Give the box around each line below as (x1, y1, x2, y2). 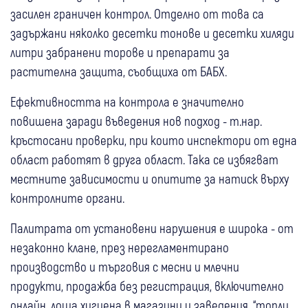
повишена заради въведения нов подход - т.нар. (10, 112, 262, 129)
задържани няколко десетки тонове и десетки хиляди (10, 24, 294, 41)
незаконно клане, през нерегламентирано (10, 239, 229, 255)
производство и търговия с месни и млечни (10, 258, 239, 274)
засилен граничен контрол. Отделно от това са (10, 5, 264, 21)
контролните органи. (10, 189, 127, 206)
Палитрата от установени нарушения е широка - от (10, 219, 294, 236)
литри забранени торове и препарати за (10, 43, 230, 60)
